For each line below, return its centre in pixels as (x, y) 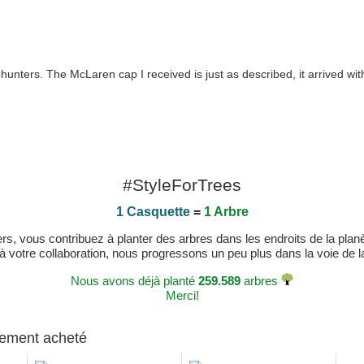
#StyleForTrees (182, 185)
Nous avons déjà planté (134, 281)
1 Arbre (226, 212)
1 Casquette (153, 212)
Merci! (182, 295)
